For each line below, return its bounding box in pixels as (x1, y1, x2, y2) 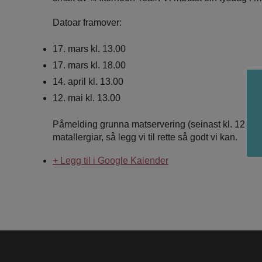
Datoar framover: (53, 17, 122, 27)
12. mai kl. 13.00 (53, 92, 120, 103)
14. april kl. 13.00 (53, 76, 123, 87)
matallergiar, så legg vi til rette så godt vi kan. (53, 132, 237, 142)
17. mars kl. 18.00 (53, 60, 126, 70)
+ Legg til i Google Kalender (53, 155, 168, 166)
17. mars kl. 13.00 (53, 43, 126, 54)
